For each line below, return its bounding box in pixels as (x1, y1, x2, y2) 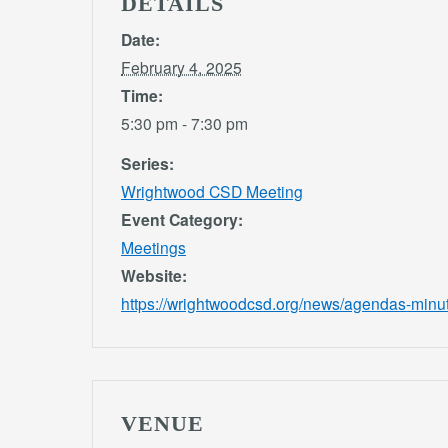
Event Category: (121, 207, 243, 231)
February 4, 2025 (121, 55, 242, 78)
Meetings (121, 235, 186, 258)
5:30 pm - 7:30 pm (121, 111, 248, 134)
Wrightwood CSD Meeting (121, 179, 303, 202)
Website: (121, 263, 187, 287)
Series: (121, 151, 174, 175)
